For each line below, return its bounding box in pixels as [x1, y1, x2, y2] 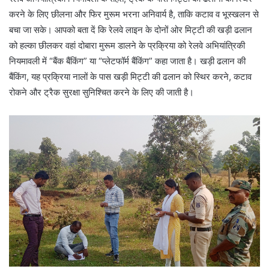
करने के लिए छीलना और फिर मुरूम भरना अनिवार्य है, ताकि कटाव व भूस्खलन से [9, 8, 259, 20]
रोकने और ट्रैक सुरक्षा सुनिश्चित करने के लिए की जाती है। [9, 86, 194, 98]
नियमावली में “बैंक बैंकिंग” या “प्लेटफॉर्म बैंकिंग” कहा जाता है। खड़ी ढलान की [9, 55, 246, 67]
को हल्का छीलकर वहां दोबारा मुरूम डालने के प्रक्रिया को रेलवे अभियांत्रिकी [9, 40, 245, 51]
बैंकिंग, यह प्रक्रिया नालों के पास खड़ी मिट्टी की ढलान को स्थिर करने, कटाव [9, 71, 252, 82]
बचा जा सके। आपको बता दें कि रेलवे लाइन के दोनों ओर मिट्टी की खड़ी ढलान [9, 24, 252, 35]
